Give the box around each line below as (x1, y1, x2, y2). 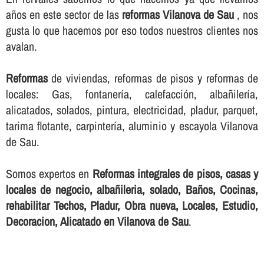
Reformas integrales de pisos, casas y (92, 165, 259, 181)
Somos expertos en (5, 165, 93, 181)
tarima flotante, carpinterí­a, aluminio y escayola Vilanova (5, 117, 259, 134)
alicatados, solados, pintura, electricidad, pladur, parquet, (5, 101, 259, 118)
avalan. (5, 38, 37, 54)
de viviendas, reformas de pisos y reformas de (47, 70, 259, 86)
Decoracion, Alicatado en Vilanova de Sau (5, 213, 189, 229)
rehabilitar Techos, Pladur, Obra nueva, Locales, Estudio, (5, 197, 259, 213)
